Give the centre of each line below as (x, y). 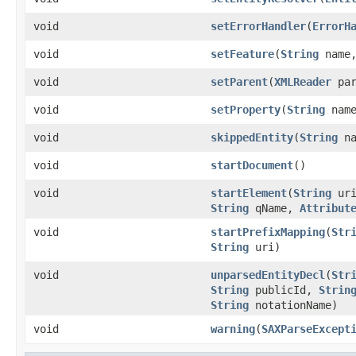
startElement (249, 193)
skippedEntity (252, 137)
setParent (239, 81)
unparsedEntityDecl (268, 275)
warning (233, 329)
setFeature (242, 54)
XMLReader (303, 81)
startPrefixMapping (268, 232)
